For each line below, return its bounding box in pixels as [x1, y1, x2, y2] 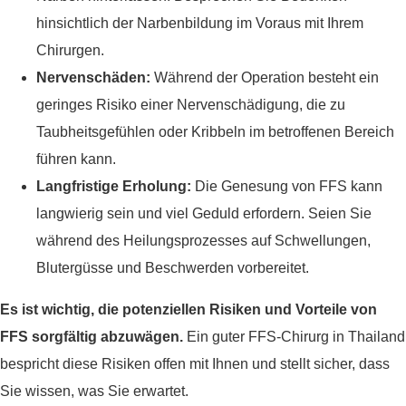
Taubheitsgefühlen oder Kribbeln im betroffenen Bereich [36, 124, 394, 140]
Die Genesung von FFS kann [191, 179, 382, 195]
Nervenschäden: [36, 70, 150, 86]
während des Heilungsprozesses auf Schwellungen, [36, 233, 371, 249]
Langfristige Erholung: [36, 179, 191, 195]
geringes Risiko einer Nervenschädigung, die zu [36, 97, 345, 113]
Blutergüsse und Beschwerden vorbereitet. [36, 260, 309, 276]
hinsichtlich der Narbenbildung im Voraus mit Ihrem [36, 15, 363, 32]
